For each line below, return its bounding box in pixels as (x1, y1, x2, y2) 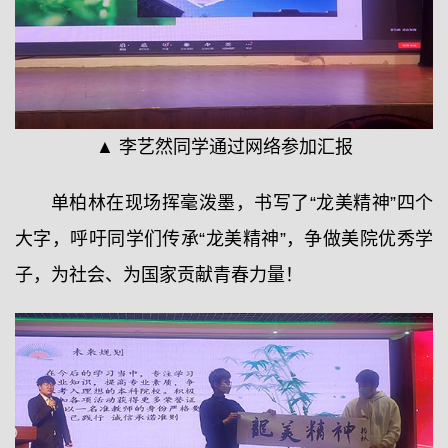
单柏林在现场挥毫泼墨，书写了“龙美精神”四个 (51, 192, 433, 213)
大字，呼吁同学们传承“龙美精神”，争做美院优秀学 (15, 228, 433, 249)
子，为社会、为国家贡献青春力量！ (15, 264, 303, 285)
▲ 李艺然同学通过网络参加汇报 (95, 136, 353, 157)
